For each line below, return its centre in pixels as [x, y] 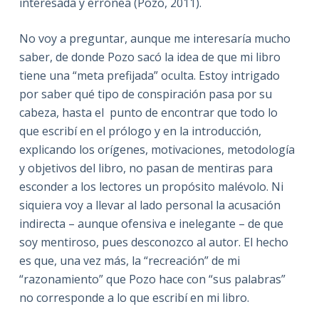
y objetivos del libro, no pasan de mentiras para [146, 168]
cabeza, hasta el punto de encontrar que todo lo [148, 112]
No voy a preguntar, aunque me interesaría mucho [155, 38]
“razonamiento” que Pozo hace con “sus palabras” [152, 279]
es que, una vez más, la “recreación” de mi [129, 260]
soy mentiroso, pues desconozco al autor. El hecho [153, 242]
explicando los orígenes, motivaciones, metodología [157, 149]
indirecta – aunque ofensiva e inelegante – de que [151, 223]
